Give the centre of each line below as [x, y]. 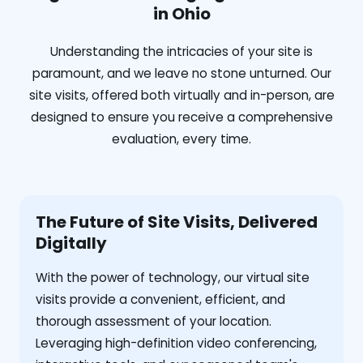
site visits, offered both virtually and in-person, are [181, 95]
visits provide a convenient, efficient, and [160, 299]
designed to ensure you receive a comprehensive [181, 117]
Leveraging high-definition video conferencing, [176, 343]
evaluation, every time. [181, 139]
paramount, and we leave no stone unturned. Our [181, 73]
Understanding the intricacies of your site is [181, 51]
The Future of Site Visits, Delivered [177, 222]
